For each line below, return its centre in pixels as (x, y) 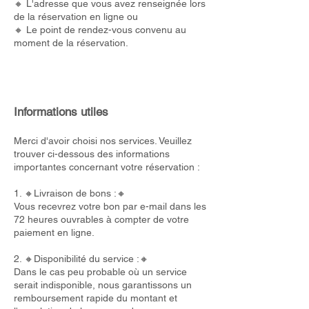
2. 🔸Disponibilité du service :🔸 (81, 259)
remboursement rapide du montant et (96, 298)
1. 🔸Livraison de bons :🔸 (70, 193)
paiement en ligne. (54, 232)
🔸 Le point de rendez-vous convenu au (100, 30)
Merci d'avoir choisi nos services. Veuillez (103, 141)
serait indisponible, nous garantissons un (103, 285)
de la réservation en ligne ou (76, 17)
